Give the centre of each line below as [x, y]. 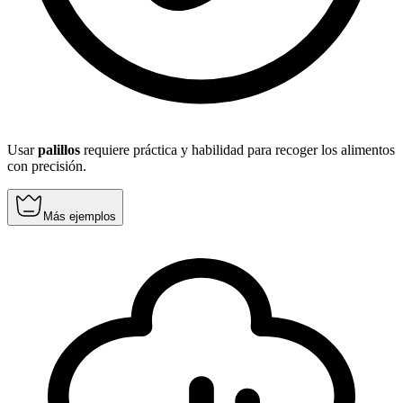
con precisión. [47, 166]
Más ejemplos [80, 217]
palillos [59, 150]
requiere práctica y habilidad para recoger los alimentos [237, 150]
